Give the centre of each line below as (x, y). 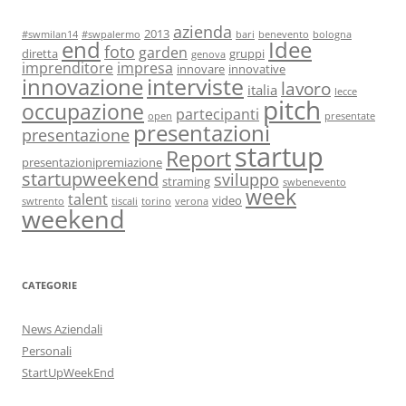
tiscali (125, 201)
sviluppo (246, 179)
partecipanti (217, 114)
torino (156, 201)
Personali (47, 351)
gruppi (247, 53)
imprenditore (68, 68)
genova (208, 54)
